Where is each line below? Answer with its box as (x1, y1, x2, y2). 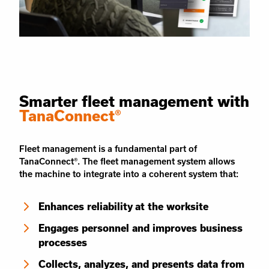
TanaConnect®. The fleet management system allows (19, 156, 235, 166)
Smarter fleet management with (19, 92, 249, 110)
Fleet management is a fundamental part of (19, 144, 197, 154)
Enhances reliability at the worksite (38, 201, 208, 212)
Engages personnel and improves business (38, 222, 243, 234)
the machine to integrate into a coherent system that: (19, 169, 238, 179)
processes (38, 237, 87, 248)
